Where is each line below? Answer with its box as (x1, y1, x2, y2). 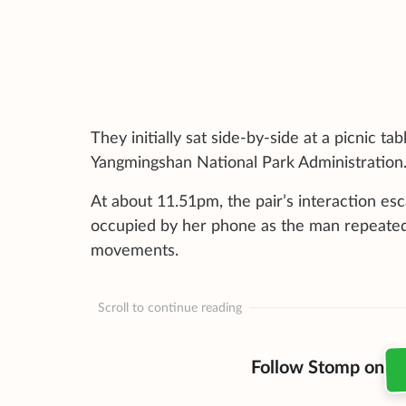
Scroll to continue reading (98, 301, 242, 314)
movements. (91, 243, 179, 260)
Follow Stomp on (250, 359, 384, 378)
